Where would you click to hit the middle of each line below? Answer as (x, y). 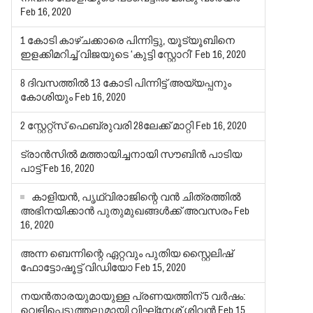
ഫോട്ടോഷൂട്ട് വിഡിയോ (78, 268)
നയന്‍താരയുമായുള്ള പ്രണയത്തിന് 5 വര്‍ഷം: (133, 297)
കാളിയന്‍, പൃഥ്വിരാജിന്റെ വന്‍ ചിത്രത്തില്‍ (137, 198)
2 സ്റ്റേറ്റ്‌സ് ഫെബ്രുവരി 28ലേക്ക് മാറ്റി (108, 126)
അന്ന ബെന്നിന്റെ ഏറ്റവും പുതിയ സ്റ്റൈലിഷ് (127, 254)
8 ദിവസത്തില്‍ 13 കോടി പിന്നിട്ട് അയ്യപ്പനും (126, 84)
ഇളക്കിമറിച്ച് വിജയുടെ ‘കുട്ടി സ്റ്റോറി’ (108, 55)
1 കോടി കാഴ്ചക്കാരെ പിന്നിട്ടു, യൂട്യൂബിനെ (128, 41)
